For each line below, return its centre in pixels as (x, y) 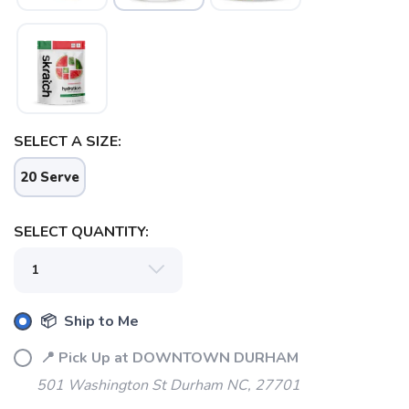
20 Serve (50, 177)
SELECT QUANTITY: (81, 232)
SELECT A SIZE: (68, 142)
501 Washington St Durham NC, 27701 (168, 385)
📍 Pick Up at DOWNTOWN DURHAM (168, 358)
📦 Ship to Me (88, 321)
